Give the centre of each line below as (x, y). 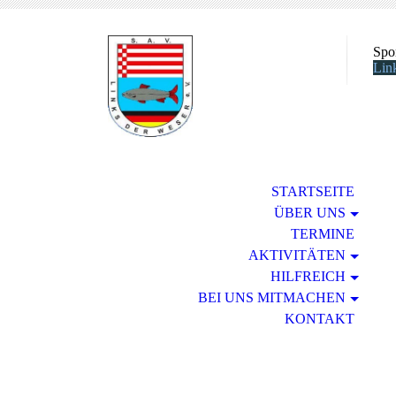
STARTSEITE (312, 191)
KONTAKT (319, 319)
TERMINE (322, 234)
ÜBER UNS (309, 213)
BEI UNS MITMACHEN (271, 297)
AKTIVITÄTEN (297, 255)
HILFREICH (308, 276)
